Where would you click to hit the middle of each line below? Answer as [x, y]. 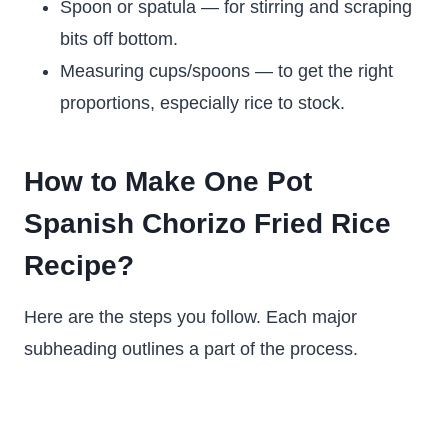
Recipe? [79, 265]
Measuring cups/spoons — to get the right [226, 71]
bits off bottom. [119, 39]
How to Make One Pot [168, 181]
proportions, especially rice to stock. [202, 103]
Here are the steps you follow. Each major [190, 317]
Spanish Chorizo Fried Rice [207, 223]
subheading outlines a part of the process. [191, 349]
